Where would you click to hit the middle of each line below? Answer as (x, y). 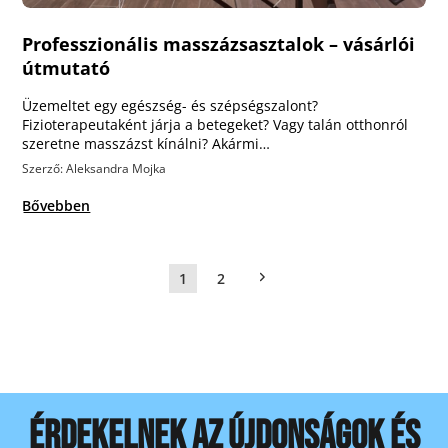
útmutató (69, 68)
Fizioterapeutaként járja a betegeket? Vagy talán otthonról (215, 124)
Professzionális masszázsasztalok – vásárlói (219, 44)
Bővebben (56, 205)
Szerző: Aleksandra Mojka (94, 168)
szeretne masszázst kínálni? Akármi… (146, 143)
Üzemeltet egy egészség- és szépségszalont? (170, 105)
